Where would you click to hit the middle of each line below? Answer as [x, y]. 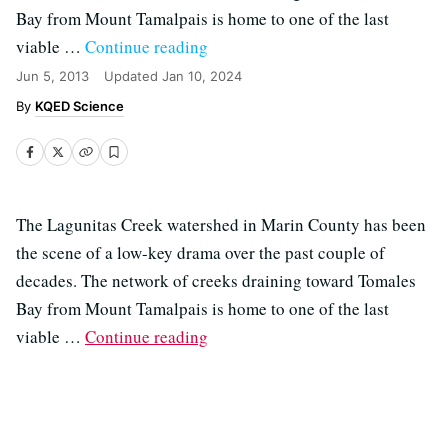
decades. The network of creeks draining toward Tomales [216, 280]
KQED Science [79, 106]
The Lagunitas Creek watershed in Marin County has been [221, 224]
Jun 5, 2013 [52, 76]
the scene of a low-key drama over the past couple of [200, 252]
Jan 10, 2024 [202, 76]
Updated [133, 76]
